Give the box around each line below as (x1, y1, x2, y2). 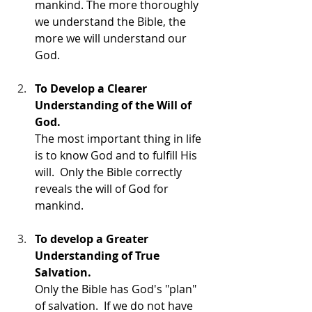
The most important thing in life (35, 130, 204, 146)
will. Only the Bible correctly (35, 164, 185, 180)
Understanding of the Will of (35, 97, 194, 113)
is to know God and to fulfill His (35, 147, 200, 163)
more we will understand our (35, 30, 189, 46)
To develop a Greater (35, 231, 151, 247)
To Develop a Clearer (35, 80, 150, 96)
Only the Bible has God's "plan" (35, 281, 199, 297)
